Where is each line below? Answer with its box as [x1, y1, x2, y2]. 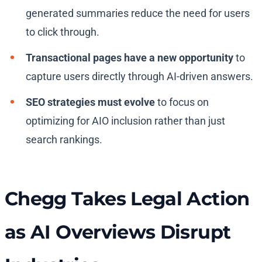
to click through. [26, 26, 99, 39]
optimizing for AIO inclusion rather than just [26, 115, 225, 127]
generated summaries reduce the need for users [26, 7, 250, 20]
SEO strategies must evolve [26, 96, 155, 109]
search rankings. [26, 133, 102, 146]
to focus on [155, 96, 209, 109]
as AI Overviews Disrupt [5, 220, 231, 244]
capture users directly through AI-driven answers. [26, 70, 253, 83]
